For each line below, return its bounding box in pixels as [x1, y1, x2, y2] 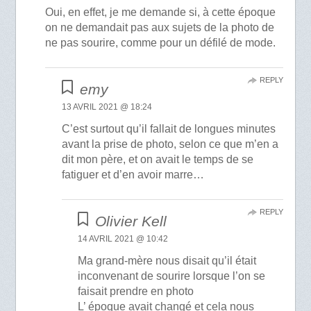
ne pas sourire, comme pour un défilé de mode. [45, 36, 276, 49]
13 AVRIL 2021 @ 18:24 [62, 101, 153, 112]
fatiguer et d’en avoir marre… [62, 168, 205, 180]
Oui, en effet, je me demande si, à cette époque [45, 6, 276, 18]
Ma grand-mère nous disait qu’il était [77, 254, 256, 267]
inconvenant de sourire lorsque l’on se [77, 269, 265, 282]
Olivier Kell [95, 212, 167, 229]
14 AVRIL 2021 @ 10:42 [77, 233, 168, 244]
